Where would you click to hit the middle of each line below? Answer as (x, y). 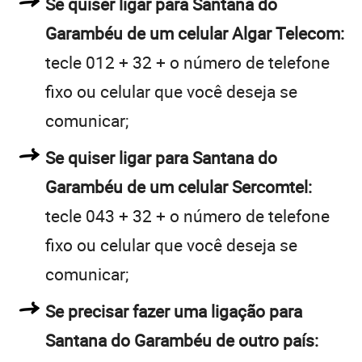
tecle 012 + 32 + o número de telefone (187, 62)
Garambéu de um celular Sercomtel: (179, 186)
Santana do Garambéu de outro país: (182, 340)
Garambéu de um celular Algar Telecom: (195, 33)
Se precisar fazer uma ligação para (174, 311)
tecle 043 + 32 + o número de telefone (187, 215)
